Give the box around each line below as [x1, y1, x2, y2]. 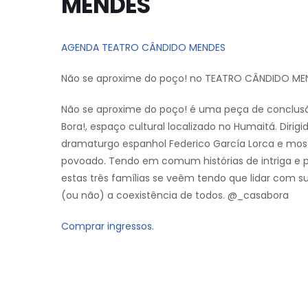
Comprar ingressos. [61, 219, 154, 234]
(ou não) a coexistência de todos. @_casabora [61, 188, 289, 203]
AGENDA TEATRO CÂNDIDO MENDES [61, 41, 225, 55]
